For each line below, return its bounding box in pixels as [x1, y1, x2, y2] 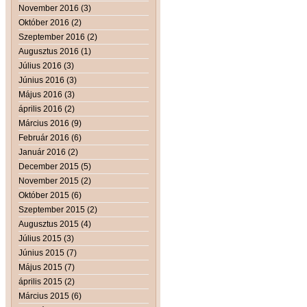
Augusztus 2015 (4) [19, 219, 91, 229]
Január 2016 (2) [19, 147, 78, 157]
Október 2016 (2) [19, 17, 82, 27]
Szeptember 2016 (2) [19, 32, 97, 42]
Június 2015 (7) [19, 247, 77, 258]
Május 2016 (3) [19, 89, 75, 99]
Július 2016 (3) [19, 60, 74, 71]
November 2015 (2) [19, 175, 91, 186]
